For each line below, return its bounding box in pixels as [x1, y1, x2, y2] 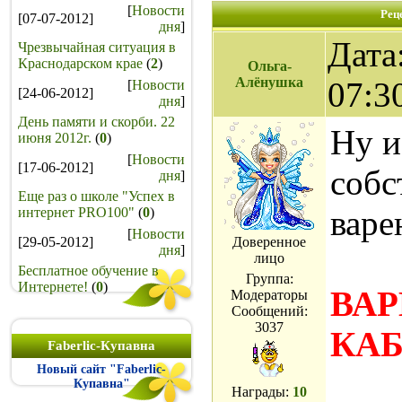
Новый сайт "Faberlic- [37, 363, 166, 376]
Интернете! [18, 279, 88, 294]
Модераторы [231, 287, 308, 302]
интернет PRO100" [18, 205, 135, 220]
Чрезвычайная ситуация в [18, 39, 176, 55]
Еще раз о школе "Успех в [18, 188, 175, 204]
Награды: [232, 384, 293, 399]
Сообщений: [231, 303, 308, 319]
